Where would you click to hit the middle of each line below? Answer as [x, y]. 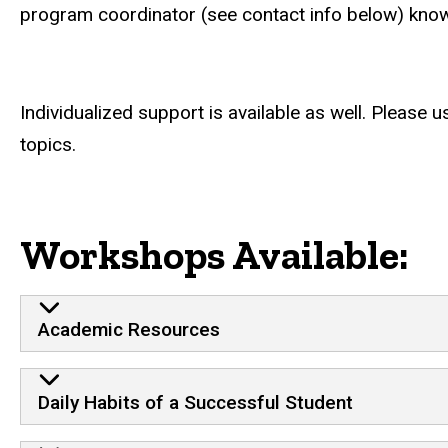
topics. [48, 144]
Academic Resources [128, 329]
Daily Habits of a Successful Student [195, 402]
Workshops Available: [214, 255]
